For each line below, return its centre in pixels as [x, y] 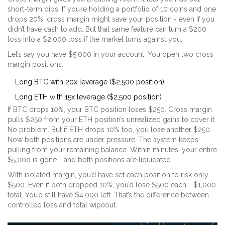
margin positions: [35, 65]
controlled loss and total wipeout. [62, 205]
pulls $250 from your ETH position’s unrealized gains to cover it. [112, 120]
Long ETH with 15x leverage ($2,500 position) [88, 97]
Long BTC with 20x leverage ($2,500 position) [90, 82]
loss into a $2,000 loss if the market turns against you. [95, 39]
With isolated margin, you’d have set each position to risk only [108, 175]
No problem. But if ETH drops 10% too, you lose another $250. [109, 130]
